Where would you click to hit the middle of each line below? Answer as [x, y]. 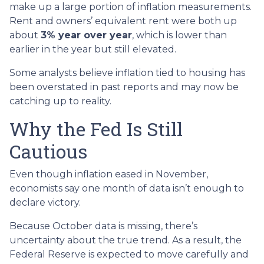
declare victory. [45, 202]
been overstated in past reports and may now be [124, 87]
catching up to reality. [60, 101]
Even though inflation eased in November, [109, 174]
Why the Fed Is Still [96, 128]
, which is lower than [179, 35]
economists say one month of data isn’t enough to [127, 188]
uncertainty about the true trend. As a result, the [126, 240]
